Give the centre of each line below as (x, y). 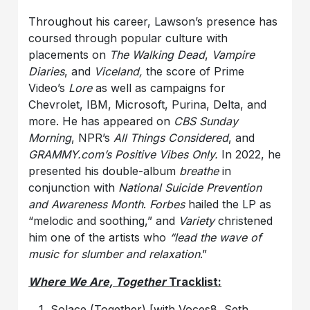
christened (244, 220)
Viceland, (120, 71)
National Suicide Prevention (190, 187)
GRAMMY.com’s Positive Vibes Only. (124, 154)
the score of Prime (195, 71)
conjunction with (74, 187)
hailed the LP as (228, 204)
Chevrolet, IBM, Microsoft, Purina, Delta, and (148, 104)
